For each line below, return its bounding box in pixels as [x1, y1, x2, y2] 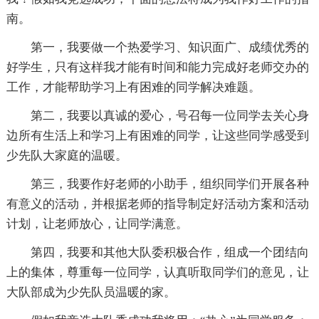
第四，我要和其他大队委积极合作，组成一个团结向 [30, 246, 309, 260]
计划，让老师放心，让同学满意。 [6, 217, 188, 231]
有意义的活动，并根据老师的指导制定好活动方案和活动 [6, 197, 309, 211]
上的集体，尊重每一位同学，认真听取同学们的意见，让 [6, 266, 309, 280]
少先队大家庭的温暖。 [6, 149, 127, 163]
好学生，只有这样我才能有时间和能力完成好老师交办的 [6, 61, 309, 75]
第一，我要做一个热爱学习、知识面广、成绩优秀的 [30, 41, 309, 55]
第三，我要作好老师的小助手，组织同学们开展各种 [30, 177, 309, 192]
